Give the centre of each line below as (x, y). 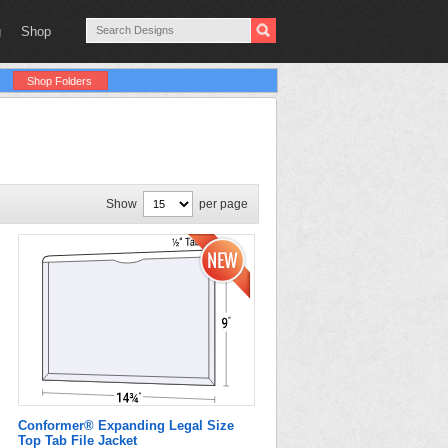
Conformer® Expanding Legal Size (126, 425)
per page (223, 204)
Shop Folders (59, 81)
